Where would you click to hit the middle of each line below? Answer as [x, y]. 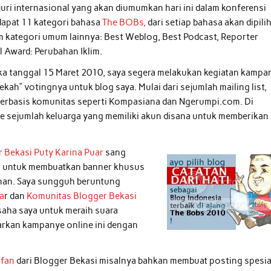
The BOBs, [124, 22]
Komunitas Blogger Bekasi [82, 196]
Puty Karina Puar [68, 152]
